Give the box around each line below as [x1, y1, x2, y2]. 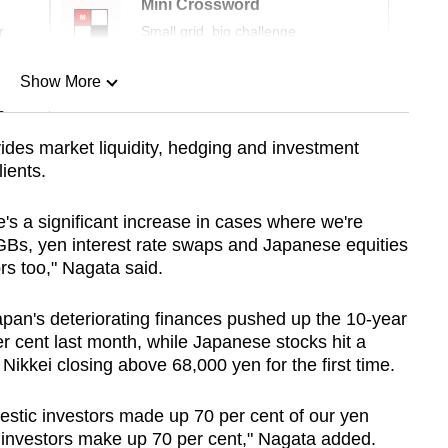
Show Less [20, 175, 100, 193]
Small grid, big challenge [141, 23, 296, 40]
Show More [19, 73, 101, 91]
